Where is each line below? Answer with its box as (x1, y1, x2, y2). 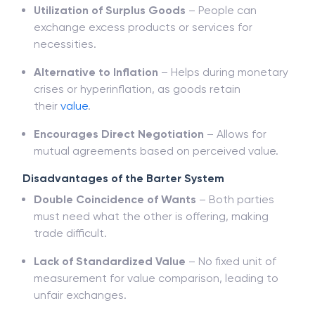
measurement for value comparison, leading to (34, 271, 278, 285)
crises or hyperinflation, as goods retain (34, 82, 240, 96)
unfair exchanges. (34, 288, 129, 302)
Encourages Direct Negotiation (34, 127, 204, 141)
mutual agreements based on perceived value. (34, 144, 278, 157)
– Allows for (204, 127, 266, 141)
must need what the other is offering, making (34, 210, 269, 223)
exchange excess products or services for (34, 20, 252, 34)
